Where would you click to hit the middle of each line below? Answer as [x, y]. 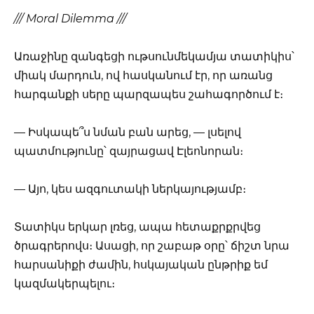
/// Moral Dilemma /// [70, 18]
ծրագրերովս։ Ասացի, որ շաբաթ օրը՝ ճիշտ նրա [152, 246]
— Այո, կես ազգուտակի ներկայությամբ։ [130, 189]
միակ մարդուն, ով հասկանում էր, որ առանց [143, 75]
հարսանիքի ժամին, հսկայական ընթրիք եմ [141, 265]
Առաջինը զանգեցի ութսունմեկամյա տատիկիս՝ [154, 56]
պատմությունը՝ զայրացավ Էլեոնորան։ [129, 151]
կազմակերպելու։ [64, 284]
